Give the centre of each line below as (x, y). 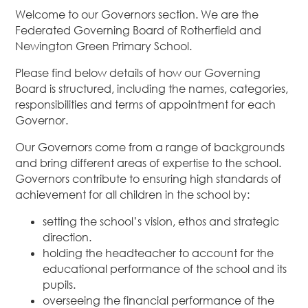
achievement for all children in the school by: (133, 195)
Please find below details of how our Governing (138, 73)
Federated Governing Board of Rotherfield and (139, 31)
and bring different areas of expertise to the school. (150, 163)
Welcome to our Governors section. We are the (137, 15)
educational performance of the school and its (165, 269)
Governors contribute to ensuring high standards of (148, 179)
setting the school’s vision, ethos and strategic (161, 222)
